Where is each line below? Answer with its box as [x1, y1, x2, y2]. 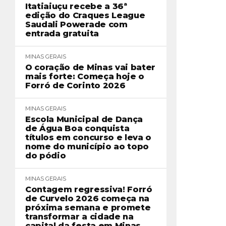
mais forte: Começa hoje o [25, 72, 144, 81]
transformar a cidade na [25, 212, 134, 221]
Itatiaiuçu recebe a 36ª [25, 2, 127, 11]
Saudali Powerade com [25, 20, 128, 29]
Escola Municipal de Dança [25, 115, 143, 124]
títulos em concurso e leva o [25, 133, 152, 142]
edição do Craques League [25, 11, 145, 20]
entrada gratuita [25, 29, 99, 38]
